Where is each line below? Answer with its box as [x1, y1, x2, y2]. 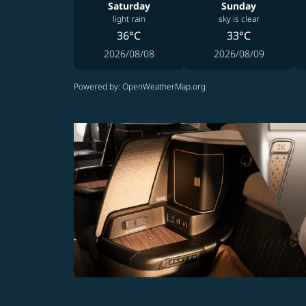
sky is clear [218, 13, 260, 25]
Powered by [74, 81, 118, 92]
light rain [112, 13, 145, 25]
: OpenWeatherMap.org [118, 81, 206, 92]
